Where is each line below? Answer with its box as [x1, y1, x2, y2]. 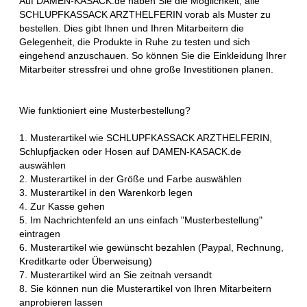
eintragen [19, 228, 60, 239]
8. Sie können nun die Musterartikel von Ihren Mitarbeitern [19, 282, 271, 294]
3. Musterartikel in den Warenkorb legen [19, 186, 193, 198]
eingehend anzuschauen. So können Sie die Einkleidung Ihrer [19, 49, 286, 61]
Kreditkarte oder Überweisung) [19, 255, 152, 267]
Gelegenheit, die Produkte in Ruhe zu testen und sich [19, 36, 250, 47]
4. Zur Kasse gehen [19, 200, 105, 212]
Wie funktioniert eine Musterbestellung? [19, 104, 191, 116]
